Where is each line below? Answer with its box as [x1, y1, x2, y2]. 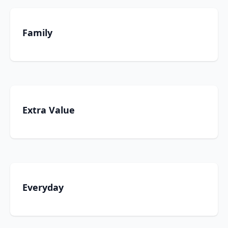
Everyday [22, 181, 64, 193]
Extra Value [22, 104, 75, 116]
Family [22, 26, 52, 39]
